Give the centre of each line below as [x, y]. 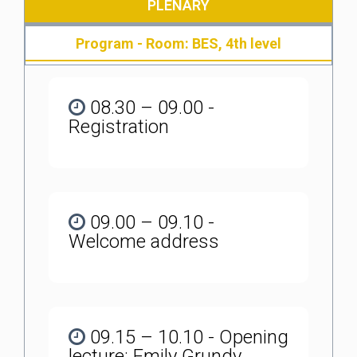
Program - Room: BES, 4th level [178, 43]
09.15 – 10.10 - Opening [187, 337]
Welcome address [144, 241]
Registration [119, 127]
